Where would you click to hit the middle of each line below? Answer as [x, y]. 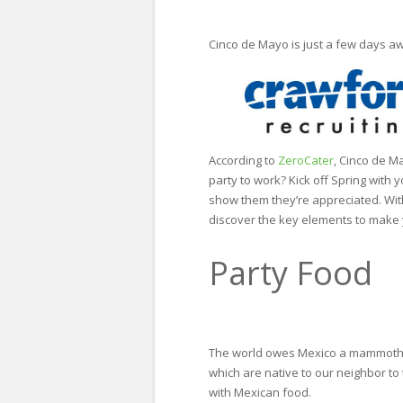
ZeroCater [306, 161]
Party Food [291, 273]
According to [243, 161]
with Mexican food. [260, 392]
